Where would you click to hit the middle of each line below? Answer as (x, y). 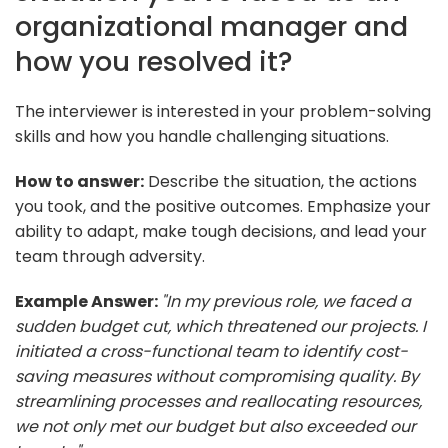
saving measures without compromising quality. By (217, 376)
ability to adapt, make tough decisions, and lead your (221, 231)
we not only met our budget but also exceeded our (215, 426)
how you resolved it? (154, 61)
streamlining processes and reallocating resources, (218, 401)
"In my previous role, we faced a (286, 301)
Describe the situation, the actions (280, 181)
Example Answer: (88, 301)
